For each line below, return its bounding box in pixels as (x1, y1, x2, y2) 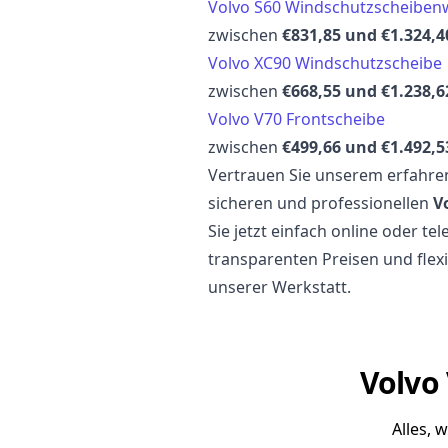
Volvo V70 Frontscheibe (208, 108, 385, 131)
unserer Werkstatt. (208, 276, 351, 299)
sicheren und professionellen (208, 192, 433, 215)
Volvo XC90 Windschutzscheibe (208, 52, 442, 75)
